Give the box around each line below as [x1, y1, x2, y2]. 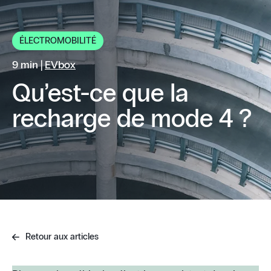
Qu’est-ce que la [12, 81, 189, 106]
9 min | [12, 60, 45, 71]
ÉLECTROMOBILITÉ [19, 36, 96, 45]
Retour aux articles [23, 232, 99, 241]
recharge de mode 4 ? [12, 106, 252, 132]
